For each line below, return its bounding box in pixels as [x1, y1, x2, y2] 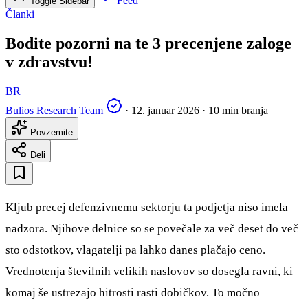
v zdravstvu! [5, 53, 93, 71]
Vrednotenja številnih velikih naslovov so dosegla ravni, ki [5, 264, 293, 278]
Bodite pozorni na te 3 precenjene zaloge [5, 34, 291, 53]
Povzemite [27, 126, 73, 137]
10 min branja [208, 104, 268, 116]
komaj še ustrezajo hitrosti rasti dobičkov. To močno [5, 285, 260, 299]
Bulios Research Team [5, 104, 103, 116]
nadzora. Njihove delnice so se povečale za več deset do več [5, 221, 298, 235]
